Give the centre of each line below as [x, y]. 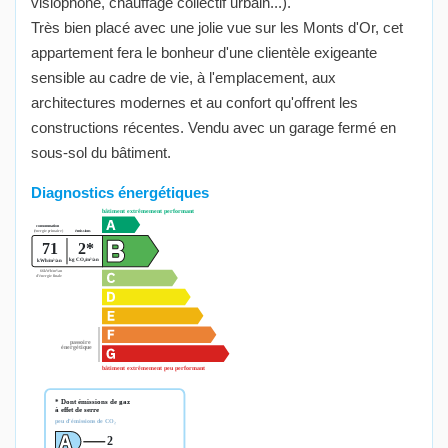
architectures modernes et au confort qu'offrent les [194, 103]
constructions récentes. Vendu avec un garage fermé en [213, 128]
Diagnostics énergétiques [120, 193]
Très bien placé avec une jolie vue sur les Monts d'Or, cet [217, 28]
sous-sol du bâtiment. [101, 153]
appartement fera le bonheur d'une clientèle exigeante [204, 53]
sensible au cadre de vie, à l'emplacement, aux [183, 78]
